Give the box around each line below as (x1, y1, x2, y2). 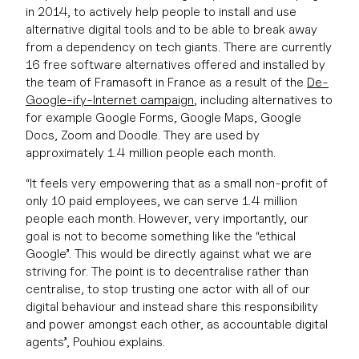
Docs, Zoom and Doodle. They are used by (26, 127, 260, 143)
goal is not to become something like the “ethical (26, 228, 296, 244)
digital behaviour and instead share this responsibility (26, 299, 318, 314)
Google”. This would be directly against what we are (26, 246, 312, 261)
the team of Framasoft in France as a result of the (26, 75, 307, 90)
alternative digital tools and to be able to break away (26, 22, 317, 37)
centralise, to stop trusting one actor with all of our (26, 281, 310, 296)
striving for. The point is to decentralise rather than (26, 264, 309, 279)
